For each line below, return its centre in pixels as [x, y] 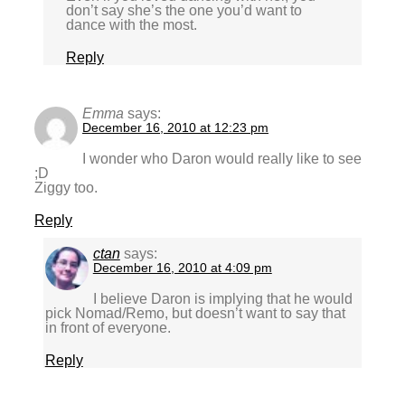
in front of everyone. [108, 328]
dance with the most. [131, 25]
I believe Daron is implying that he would [222, 299]
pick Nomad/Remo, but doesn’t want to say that [195, 314]
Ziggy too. [66, 187]
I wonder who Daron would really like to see [222, 158]
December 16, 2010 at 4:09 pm [182, 268]
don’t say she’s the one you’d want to [184, 11]
